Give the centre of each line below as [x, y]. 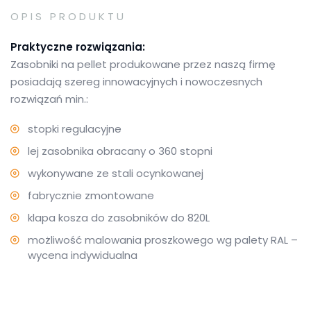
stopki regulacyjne [75, 129]
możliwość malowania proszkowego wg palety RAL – [163, 240]
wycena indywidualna [83, 255]
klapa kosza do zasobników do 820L [119, 218]
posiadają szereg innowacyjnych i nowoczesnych [136, 82]
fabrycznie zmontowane [91, 195]
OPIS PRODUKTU [68, 16]
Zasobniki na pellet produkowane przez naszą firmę [143, 64]
